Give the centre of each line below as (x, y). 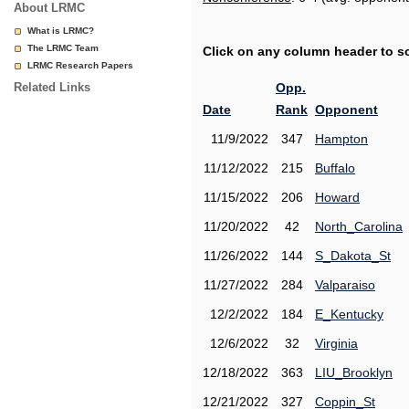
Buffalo (335, 168)
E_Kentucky (349, 314)
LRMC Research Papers (80, 65)
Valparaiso (345, 285)
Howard (337, 197)
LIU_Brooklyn (354, 372)
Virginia (336, 343)
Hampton (341, 139)
